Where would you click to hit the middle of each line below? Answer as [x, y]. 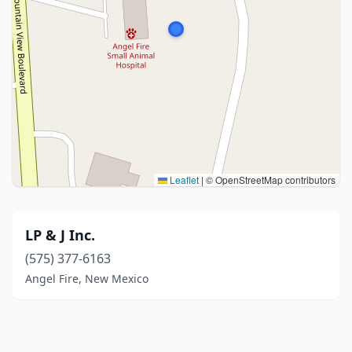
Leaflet [183, 180]
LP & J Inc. [60, 235]
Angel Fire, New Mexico [87, 279]
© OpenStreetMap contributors [269, 180]
